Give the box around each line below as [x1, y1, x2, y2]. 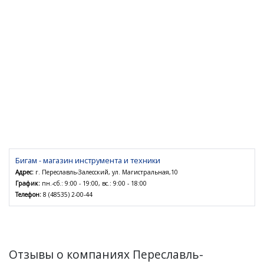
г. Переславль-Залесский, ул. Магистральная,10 [34, 167, 178, 176]
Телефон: [15, 190, 41, 199]
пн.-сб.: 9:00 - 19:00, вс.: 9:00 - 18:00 [40, 179, 147, 187]
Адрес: [15, 167, 34, 176]
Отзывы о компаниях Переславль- [9, 246, 203, 262]
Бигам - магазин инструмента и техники [15, 154, 160, 166]
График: [15, 179, 40, 187]
